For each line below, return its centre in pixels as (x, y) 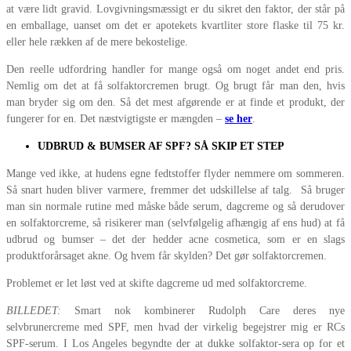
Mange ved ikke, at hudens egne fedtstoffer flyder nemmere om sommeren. (175, 174)
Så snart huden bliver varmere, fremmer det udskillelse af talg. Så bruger (175, 190)
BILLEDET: (34, 311)
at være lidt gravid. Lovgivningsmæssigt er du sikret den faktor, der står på (175, 9)
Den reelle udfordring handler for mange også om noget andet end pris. (175, 70)
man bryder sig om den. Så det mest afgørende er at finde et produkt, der (175, 103)
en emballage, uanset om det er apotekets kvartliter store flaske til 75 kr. (175, 26)
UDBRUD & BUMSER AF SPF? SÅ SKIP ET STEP (161, 147)
